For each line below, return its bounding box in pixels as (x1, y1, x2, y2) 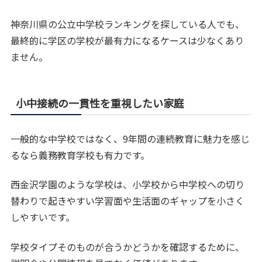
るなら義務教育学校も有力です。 (11, 147, 150, 162)
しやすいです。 (11, 210, 75, 225)
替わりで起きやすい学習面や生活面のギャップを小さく (11, 194, 245, 208)
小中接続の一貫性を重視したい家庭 (16, 95, 185, 111)
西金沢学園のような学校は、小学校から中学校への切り (11, 177, 245, 192)
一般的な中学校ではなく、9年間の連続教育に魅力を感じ (11, 131, 250, 146)
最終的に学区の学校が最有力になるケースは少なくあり (11, 33, 244, 47)
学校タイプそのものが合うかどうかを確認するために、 (11, 239, 245, 254)
